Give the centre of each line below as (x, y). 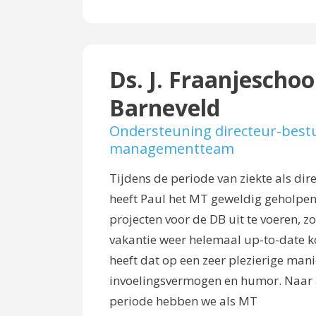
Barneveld (164, 108)
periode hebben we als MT (183, 301)
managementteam (171, 149)
